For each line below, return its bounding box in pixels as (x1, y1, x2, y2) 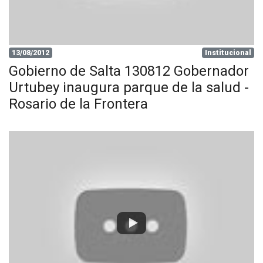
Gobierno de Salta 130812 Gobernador (9, 63, 249, 79)
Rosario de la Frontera (9, 96, 148, 112)
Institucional (205, 49, 252, 57)
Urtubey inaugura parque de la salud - (9, 79, 249, 96)
